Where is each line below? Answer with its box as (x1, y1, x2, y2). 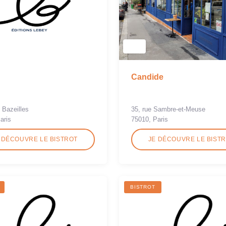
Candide (131, 73, 163, 82)
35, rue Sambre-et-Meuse (131, 105, 205, 114)
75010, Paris (131, 116, 168, 124)
